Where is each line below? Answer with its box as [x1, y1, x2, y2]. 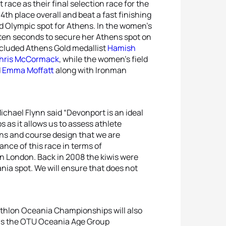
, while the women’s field [59, 53, 148, 65]
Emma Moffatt [2, 65, 54, 76]
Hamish [107, 42, 136, 53]
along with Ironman [54, 65, 127, 76]
